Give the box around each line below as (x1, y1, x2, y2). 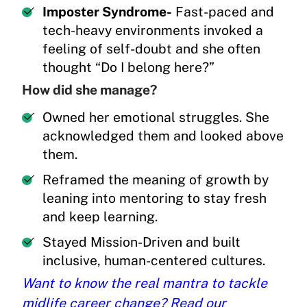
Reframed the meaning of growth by (42, 172, 269, 188)
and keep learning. (42, 209, 158, 225)
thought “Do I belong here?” (42, 60, 214, 75)
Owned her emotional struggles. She (42, 110, 269, 125)
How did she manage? (22, 82, 157, 98)
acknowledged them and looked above (42, 128, 284, 144)
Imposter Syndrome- (42, 4, 172, 20)
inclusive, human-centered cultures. (42, 253, 265, 269)
